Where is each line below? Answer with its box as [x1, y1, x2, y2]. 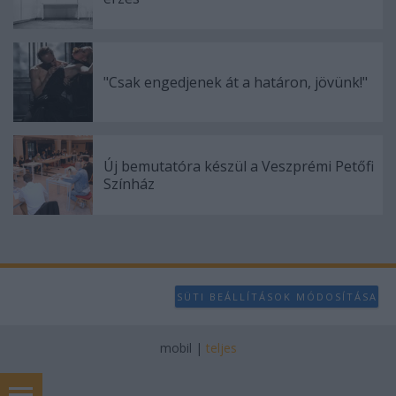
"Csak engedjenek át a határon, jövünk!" [103, 72, 368, 92]
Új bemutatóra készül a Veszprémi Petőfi [103, 156, 374, 176]
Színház [103, 174, 155, 194]
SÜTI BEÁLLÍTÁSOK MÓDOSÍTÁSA [176, 289, 377, 303]
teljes [205, 339, 237, 356]
